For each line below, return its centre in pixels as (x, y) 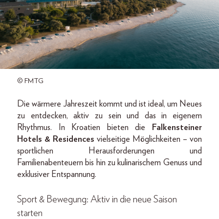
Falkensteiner (177, 127)
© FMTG (30, 81)
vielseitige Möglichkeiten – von (148, 139)
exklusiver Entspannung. (57, 174)
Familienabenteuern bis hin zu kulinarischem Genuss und (109, 163)
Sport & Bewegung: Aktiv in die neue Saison (97, 199)
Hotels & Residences (56, 139)
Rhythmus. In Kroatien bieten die (85, 127)
